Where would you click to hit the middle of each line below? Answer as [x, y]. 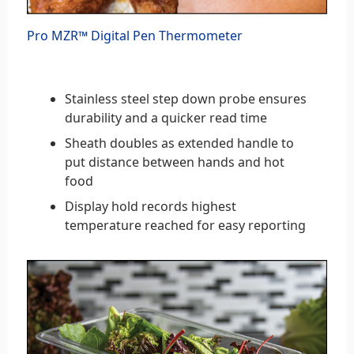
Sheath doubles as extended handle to [179, 143]
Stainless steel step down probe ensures [186, 99]
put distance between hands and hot [175, 162]
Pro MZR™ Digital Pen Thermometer [135, 36]
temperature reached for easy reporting [185, 226]
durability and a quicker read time [166, 118]
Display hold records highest [151, 207]
